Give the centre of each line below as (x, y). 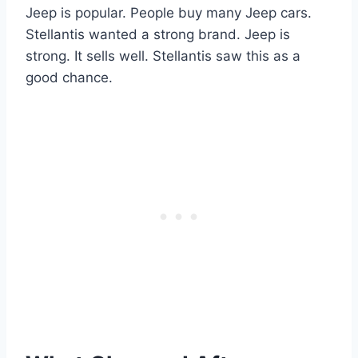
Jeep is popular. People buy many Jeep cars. (169, 12)
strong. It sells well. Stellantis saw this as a (163, 56)
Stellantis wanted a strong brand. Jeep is (158, 34)
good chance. (69, 77)
